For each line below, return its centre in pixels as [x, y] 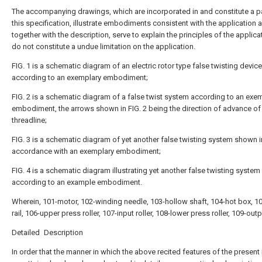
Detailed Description [47, 232]
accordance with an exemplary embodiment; [86, 151]
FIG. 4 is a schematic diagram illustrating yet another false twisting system [136, 170]
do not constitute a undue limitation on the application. [104, 46]
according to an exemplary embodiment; [80, 77]
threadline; [29, 120]
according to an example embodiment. [77, 182]
